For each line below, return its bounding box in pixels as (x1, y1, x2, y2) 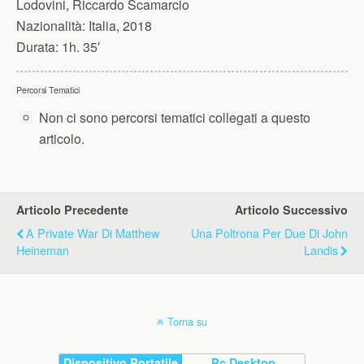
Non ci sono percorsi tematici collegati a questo (39, 108, 311, 127)
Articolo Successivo (235, 201, 348, 219)
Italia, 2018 (85, 16, 152, 35)
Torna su (167, 314, 207, 330)
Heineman (16, 241, 69, 259)
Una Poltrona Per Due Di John (191, 224, 348, 242)
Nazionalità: (16, 16, 85, 35)
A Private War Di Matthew (26, 224, 159, 242)
